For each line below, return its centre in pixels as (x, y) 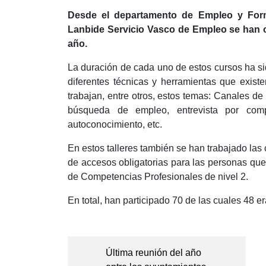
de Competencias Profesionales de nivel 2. (158, 177)
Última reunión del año (153, 253)
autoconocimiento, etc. (115, 125)
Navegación (121, 228)
